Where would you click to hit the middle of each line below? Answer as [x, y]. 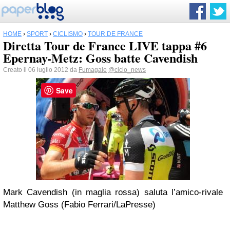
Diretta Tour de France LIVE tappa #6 [105, 45]
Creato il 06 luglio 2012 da [41, 70]
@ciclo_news [127, 70]
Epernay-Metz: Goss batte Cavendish [100, 58]
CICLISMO [68, 34]
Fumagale [93, 70]
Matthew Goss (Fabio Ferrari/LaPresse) [79, 205]
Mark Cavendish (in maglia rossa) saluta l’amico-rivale [113, 192]
